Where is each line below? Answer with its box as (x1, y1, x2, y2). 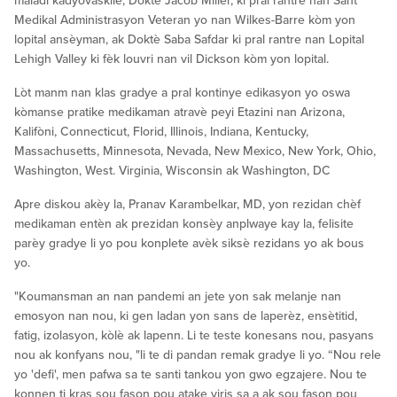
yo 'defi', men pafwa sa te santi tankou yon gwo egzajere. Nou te (14, 366, 367, 382)
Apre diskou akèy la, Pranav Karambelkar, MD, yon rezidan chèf (14, 196, 361, 212)
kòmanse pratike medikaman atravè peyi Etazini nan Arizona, (14, 104, 345, 120)
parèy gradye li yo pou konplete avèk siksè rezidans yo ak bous (14, 235, 364, 251)
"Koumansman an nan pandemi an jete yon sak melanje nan (14, 288, 341, 304)
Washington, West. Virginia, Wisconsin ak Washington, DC (14, 162, 334, 178)
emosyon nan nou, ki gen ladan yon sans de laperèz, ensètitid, (14, 307, 357, 323)
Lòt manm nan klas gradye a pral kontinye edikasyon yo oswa (14, 84, 350, 100)
